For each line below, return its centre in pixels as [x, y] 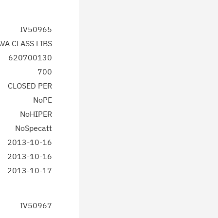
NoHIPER [36, 114]
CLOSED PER [30, 86]
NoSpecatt [34, 128]
